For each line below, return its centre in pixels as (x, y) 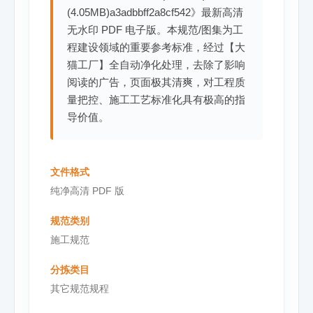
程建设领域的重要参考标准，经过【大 (156, 48)
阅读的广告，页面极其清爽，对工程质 (156, 82)
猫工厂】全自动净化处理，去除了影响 (156, 65)
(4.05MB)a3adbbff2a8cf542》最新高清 (155, 13)
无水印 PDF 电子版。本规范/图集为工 (155, 30)
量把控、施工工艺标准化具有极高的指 (156, 100)
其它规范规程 (80, 289)
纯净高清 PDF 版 (87, 191)
